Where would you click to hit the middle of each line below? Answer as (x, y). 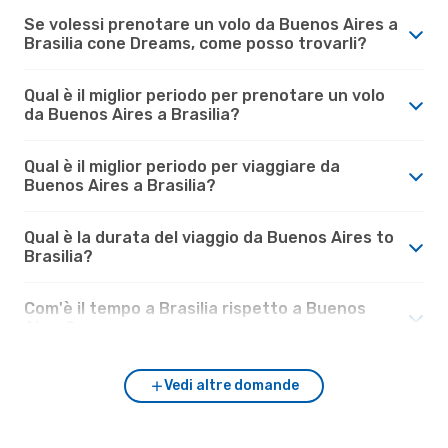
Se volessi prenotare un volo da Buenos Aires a (211, 24)
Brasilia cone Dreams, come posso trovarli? (195, 43)
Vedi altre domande (231, 385)
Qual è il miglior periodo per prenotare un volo (204, 95)
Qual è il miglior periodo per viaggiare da (182, 166)
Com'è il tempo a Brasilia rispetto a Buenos (195, 308)
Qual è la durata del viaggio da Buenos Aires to (209, 237)
